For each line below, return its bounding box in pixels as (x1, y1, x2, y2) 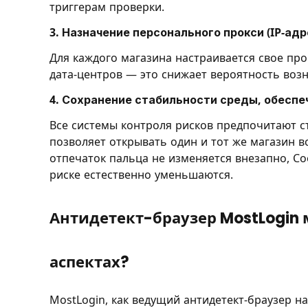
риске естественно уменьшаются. (49, 167, 233, 181)
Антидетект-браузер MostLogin (49, 208, 299, 230)
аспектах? (49, 252, 129, 274)
